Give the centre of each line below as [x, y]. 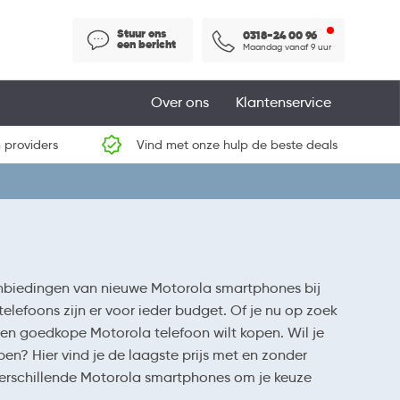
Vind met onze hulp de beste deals [237, 145]
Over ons [180, 102]
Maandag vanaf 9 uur [287, 46]
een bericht [146, 44]
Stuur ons [142, 33]
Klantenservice [283, 102]
